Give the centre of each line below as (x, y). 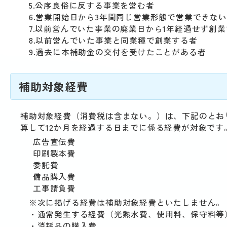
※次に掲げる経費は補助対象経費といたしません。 (123, 202)
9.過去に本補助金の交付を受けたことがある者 (113, 52)
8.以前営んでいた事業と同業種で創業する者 (109, 40)
